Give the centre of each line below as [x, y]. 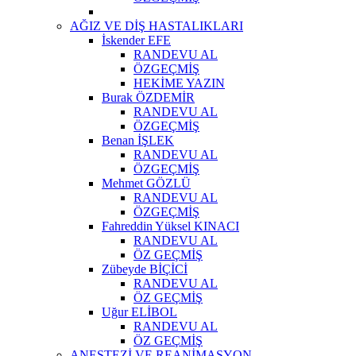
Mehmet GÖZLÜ [146, 183]
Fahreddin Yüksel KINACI [170, 226]
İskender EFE [136, 40]
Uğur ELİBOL [139, 311]
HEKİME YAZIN [179, 83]
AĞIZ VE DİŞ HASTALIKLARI [157, 25]
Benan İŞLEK [138, 140]
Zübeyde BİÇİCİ [145, 269]
